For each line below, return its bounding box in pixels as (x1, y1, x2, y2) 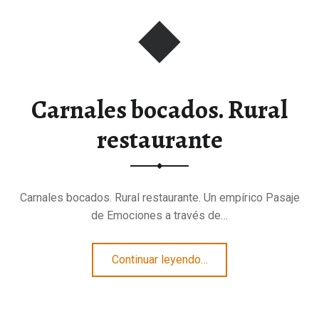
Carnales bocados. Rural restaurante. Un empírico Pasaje (19, 190, 300, 204)
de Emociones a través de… (91, 208, 228, 222)
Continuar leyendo (111, 253, 201, 267)
